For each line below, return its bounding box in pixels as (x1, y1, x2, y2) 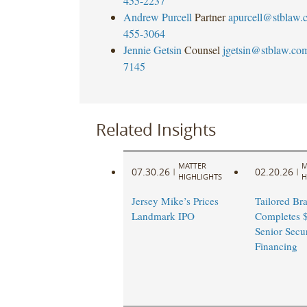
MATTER (177, 160, 206, 171)
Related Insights (95, 118, 216, 140)
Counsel (184, 42, 220, 57)
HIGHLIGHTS (177, 171, 222, 182)
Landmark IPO (131, 209, 195, 223)
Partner (194, 9, 225, 24)
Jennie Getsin (123, 42, 182, 57)
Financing (254, 239, 297, 254)
